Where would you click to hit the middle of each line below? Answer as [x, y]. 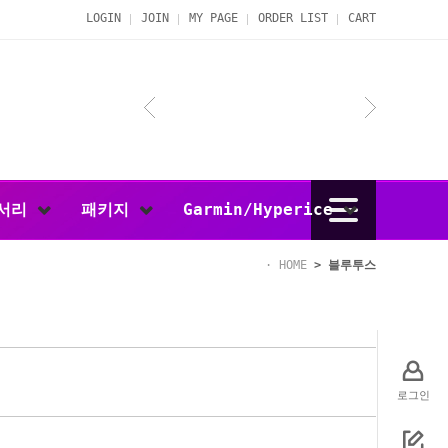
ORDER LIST [293, 18]
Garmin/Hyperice [263, 209]
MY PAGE [213, 18]
